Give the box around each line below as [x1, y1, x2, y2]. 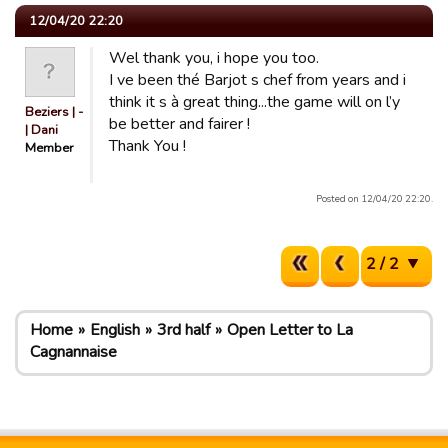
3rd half [157, 319, 210, 341]
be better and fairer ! [109, 113, 250, 135]
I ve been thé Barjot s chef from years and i [109, 69, 406, 91]
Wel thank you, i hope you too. [109, 47, 319, 69]
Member [25, 139, 74, 157]
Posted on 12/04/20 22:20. [316, 192, 433, 205]
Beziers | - [25, 103, 83, 121]
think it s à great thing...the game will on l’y [109, 91, 400, 113]
